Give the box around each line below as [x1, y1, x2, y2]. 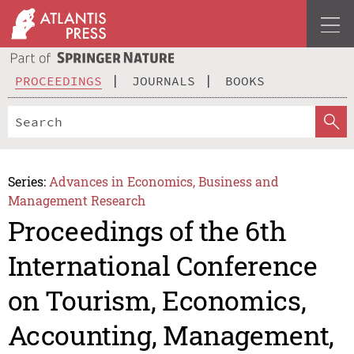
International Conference [7, 247, 318, 284]
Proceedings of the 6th [7, 213, 287, 249]
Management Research [7, 191, 145, 209]
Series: [7, 172, 46, 190]
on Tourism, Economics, [7, 282, 307, 318]
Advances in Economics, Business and [49, 172, 280, 190]
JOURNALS [132, 72, 195, 88]
